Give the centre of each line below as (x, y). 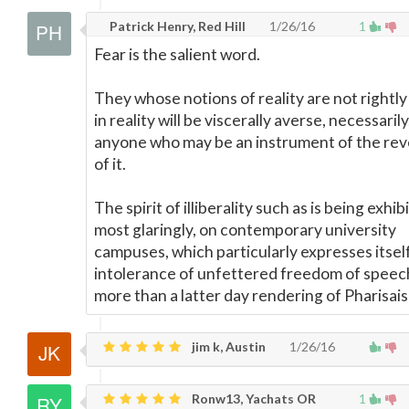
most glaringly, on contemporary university (245, 230)
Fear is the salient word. (177, 54)
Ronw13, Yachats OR (252, 399)
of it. (110, 164)
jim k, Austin (227, 346)
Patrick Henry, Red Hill (176, 26)
